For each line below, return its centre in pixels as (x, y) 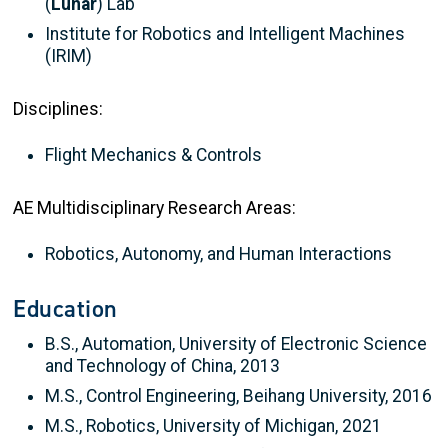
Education (66, 308)
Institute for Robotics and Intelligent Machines (225, 33)
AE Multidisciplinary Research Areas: (154, 207)
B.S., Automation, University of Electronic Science (236, 343)
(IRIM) (68, 55)
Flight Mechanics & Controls (153, 154)
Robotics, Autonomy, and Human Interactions (218, 253)
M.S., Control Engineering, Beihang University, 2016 (238, 395)
